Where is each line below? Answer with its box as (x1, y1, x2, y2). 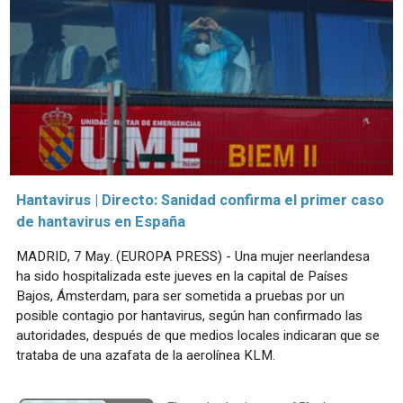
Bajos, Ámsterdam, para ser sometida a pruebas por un (16, 285, 345, 306)
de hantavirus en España (16, 210, 185, 233)
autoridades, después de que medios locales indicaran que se (16, 325, 380, 345)
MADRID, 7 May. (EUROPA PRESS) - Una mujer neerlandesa (16, 246, 370, 266)
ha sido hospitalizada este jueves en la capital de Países (16, 265, 348, 286)
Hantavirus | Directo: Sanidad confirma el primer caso (16, 189, 384, 211)
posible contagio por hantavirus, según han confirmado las (16, 305, 363, 326)
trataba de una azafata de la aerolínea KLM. (16, 345, 275, 365)
